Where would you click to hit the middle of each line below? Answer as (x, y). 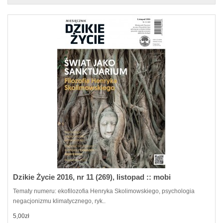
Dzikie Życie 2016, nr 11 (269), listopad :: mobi (92, 177)
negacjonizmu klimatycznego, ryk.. (59, 201)
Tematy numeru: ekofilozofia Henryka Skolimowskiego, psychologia (104, 191)
